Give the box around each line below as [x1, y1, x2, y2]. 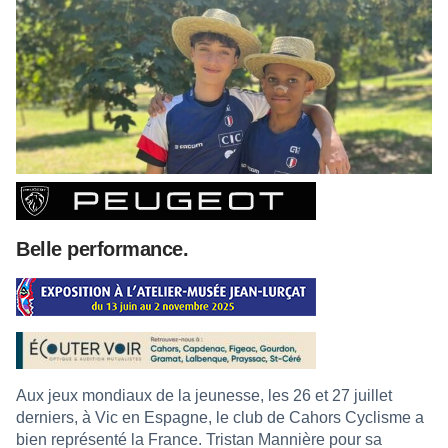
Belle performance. [16, 237, 188, 260]
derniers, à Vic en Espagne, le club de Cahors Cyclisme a [16, 408, 424, 426]
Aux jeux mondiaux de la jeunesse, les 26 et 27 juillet [16, 386, 392, 404]
